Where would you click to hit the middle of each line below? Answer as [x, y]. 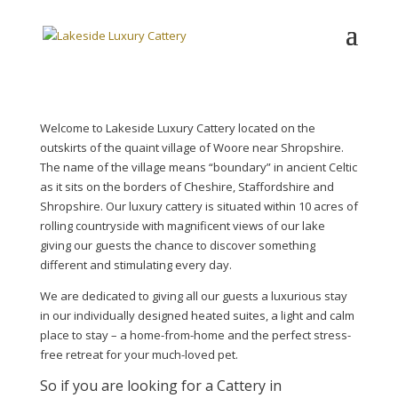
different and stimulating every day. [135, 265]
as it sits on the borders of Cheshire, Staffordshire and [187, 187]
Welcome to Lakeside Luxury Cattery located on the [177, 128]
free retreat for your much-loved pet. [139, 354]
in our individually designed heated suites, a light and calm [197, 315]
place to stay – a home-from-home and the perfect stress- [195, 335]
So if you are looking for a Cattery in [160, 386]
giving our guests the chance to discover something [177, 245]
